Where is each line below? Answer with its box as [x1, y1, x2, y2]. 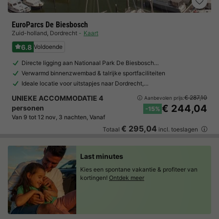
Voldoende [34, 43, 63, 50]
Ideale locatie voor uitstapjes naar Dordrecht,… [22, 80, 149, 87]
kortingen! [80, 174, 108, 181]
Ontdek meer [109, 174, 144, 181]
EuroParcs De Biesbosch [12, 20, 88, 29]
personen [12, 104, 44, 112]
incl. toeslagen [157, 126, 199, 133]
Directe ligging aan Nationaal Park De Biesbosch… [22, 59, 159, 66]
